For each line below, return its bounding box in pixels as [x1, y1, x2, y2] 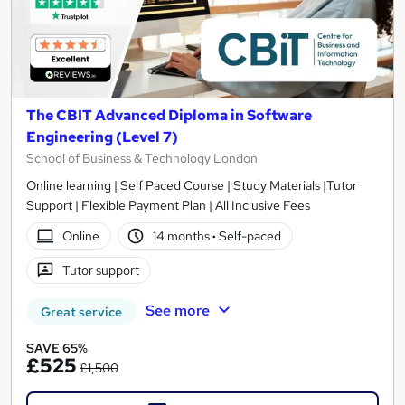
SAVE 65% [26, 340, 88, 357]
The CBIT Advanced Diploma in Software [26, 106, 312, 126]
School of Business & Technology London [26, 150, 258, 167]
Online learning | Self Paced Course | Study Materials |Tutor [26, 177, 357, 194]
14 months [153, 227, 213, 244]
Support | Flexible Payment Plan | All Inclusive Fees [26, 197, 310, 214]
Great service [41, 304, 122, 321]
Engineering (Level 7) [26, 127, 178, 147]
